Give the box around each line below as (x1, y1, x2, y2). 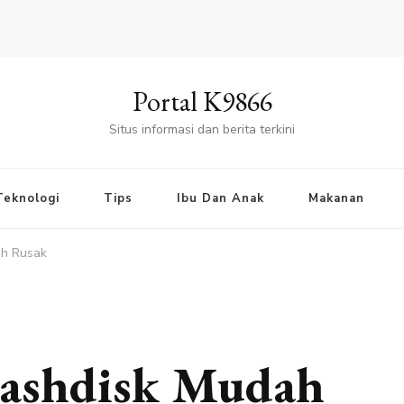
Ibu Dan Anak (176, 189, 264, 207)
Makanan (308, 189, 364, 207)
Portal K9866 (132, 83, 272, 119)
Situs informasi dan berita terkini (109, 120, 295, 138)
